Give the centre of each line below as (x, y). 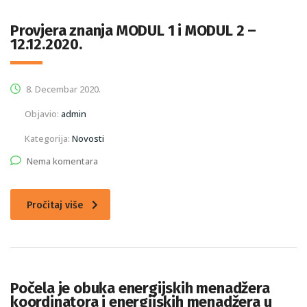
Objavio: (43, 114)
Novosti (88, 139)
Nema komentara (62, 161)
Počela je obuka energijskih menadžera (140, 288)
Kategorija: (48, 139)
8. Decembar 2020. (62, 89)
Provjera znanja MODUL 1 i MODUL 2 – (133, 31)
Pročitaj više (55, 206)
